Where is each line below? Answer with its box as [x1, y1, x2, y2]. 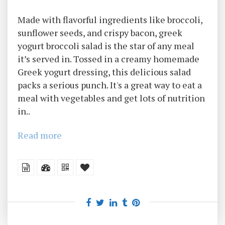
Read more [18, 129, 62, 141]
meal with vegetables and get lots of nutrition [18, 92, 205, 104]
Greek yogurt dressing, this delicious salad [18, 66, 191, 78]
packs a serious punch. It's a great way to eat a [18, 79, 202, 91]
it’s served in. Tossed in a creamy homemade [18, 53, 199, 65]
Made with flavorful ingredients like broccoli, [18, 14, 202, 26]
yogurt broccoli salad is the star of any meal [18, 40, 194, 52]
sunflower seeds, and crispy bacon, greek [18, 27, 182, 39]
